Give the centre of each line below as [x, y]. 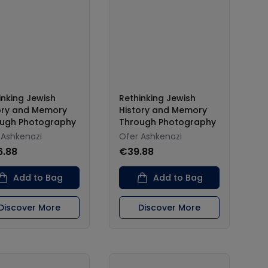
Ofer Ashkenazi [150, 136]
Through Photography [167, 122]
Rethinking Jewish [157, 98]
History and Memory [163, 110]
